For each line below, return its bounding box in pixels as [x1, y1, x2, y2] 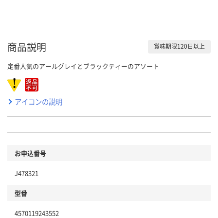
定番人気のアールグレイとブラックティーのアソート [7, 61, 159, 71]
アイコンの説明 [15, 96, 62, 107]
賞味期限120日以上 [154, 42, 205, 51]
